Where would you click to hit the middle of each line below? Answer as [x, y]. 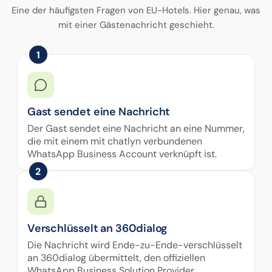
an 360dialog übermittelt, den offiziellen [116, 258]
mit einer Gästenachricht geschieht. [136, 25]
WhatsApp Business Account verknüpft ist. [122, 154]
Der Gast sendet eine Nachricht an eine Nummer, [136, 128]
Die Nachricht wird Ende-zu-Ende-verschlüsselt [134, 245]
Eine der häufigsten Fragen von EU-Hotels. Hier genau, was [136, 10]
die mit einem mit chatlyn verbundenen [114, 141]
